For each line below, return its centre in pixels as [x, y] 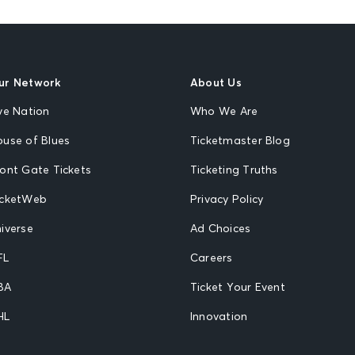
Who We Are [224, 111]
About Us [216, 83]
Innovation [219, 317]
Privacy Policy [227, 199]
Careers [212, 258]
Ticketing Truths [234, 170]
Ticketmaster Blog [240, 141]
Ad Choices [221, 229]
